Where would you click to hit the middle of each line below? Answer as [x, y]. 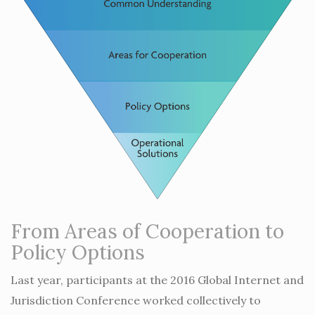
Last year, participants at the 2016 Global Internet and [157, 279]
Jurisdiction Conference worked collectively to [136, 300]
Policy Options [78, 252]
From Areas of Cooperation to [147, 231]
